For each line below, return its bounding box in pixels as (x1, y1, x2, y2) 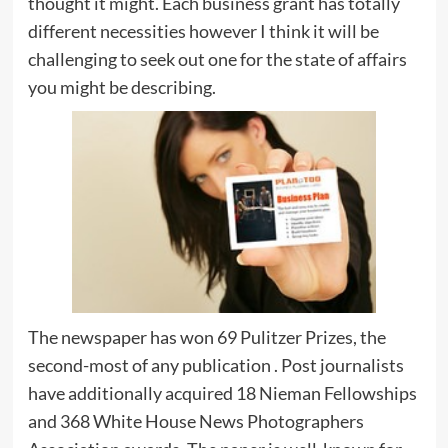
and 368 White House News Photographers (27, 409, 364, 432)
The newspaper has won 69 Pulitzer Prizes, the (27, 325, 386, 348)
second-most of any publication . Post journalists (27, 353, 404, 376)
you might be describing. (27, 76, 216, 99)
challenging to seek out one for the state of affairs (27, 48, 407, 71)
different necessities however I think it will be (27, 20, 379, 43)
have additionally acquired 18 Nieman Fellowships (27, 381, 417, 404)
